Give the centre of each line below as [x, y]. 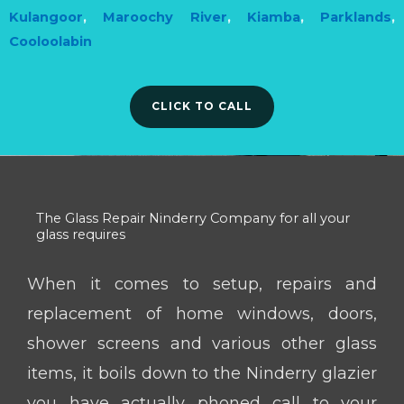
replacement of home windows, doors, [202, 313]
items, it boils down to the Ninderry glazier [202, 373]
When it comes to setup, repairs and [202, 284]
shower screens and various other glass [202, 343]
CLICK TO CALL [202, 106]
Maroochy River [165, 18]
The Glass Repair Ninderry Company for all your [193, 218]
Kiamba [273, 18]
